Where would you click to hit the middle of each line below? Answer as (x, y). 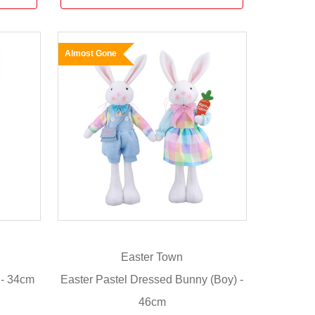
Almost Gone (90, 53)
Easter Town (152, 257)
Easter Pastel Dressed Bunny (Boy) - (152, 279)
